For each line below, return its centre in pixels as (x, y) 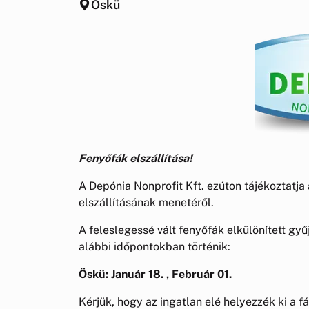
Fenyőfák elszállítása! (136, 158)
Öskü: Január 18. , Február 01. (155, 274)
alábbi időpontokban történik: (154, 246)
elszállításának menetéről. (146, 202)
